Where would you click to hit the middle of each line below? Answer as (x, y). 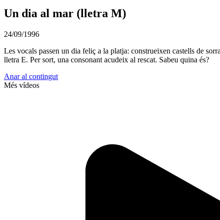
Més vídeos (22, 85)
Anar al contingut (31, 77)
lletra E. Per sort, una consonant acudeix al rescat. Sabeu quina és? (107, 60)
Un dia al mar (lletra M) (65, 14)
